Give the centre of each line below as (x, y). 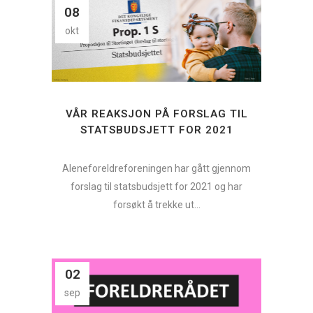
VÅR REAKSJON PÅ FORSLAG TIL (156, 114)
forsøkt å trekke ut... (156, 204)
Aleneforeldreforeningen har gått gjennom (156, 168)
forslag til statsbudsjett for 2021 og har (156, 186)
